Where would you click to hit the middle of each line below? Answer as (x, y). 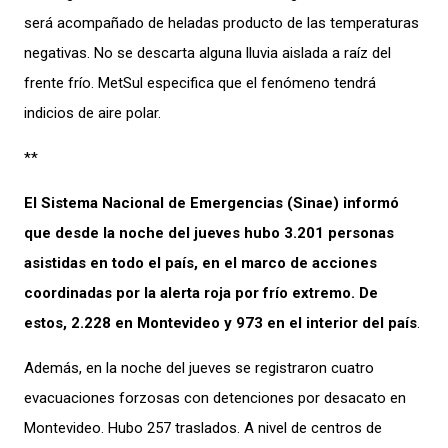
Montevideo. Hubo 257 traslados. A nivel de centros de (203, 427)
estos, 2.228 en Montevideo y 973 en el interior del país (220, 322)
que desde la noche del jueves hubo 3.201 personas (209, 232)
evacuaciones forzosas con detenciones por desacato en (215, 397)
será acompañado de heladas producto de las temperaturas (221, 22)
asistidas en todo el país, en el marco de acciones (200, 262)
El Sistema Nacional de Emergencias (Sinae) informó (211, 202)
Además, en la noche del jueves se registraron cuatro (199, 367)
